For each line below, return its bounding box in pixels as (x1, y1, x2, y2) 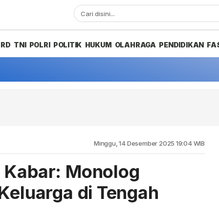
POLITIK (53, 41, 82, 49)
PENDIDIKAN (159, 41, 204, 49)
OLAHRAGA (114, 41, 156, 49)
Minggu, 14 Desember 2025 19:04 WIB (94, 139, 205, 147)
